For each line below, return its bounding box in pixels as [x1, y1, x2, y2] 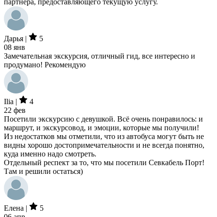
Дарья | [4, 34, 29, 43]
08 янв [4, 43, 25, 51]
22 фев [4, 106, 26, 114]
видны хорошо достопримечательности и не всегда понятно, [4, 141, 204, 149]
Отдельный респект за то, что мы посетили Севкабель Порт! [4, 158, 204, 167]
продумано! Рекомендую [4, 61, 86, 69]
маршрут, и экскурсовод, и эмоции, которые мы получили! [4, 124, 199, 132]
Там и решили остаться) [4, 167, 83, 175]
